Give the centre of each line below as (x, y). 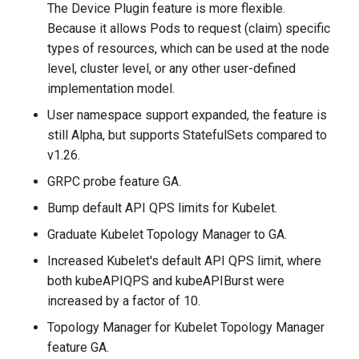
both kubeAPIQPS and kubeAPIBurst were (166, 281)
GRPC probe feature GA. (115, 182)
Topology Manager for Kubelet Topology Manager (186, 328)
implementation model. (111, 89)
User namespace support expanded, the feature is (188, 115)
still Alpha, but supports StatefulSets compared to (188, 135)
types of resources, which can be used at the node (189, 49)
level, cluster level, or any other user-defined (172, 69)
